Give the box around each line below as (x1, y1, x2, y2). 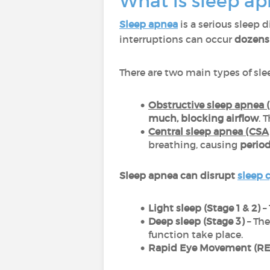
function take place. (148, 228, 243, 240)
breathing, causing (148, 139, 240, 151)
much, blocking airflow (148, 112, 259, 124)
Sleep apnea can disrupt (119, 169, 237, 181)
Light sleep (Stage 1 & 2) (148, 202, 260, 214)
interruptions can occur (119, 33, 234, 45)
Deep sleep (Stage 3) (148, 215, 245, 227)
